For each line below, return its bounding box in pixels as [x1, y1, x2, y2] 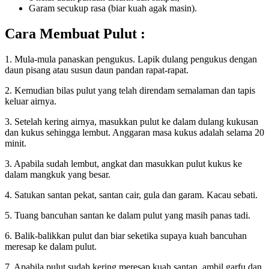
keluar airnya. [5, 96, 56, 107]
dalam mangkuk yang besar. [5, 169, 110, 180]
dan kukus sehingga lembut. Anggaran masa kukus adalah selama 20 [5, 127, 264, 138]
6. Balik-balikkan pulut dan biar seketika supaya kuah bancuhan [5, 231, 247, 241]
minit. [5, 138, 26, 149]
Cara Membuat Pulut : [5, 26, 145, 42]
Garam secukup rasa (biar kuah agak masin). [29, 3, 197, 14]
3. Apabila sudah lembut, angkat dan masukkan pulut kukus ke [5, 159, 242, 169]
